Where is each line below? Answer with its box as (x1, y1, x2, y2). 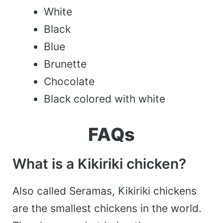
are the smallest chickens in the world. (12, 202, 202, 215)
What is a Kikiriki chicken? (12, 155, 186, 173)
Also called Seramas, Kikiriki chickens (12, 185, 197, 198)
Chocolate (44, 75, 95, 88)
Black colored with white (44, 92, 165, 105)
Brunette (44, 57, 87, 70)
